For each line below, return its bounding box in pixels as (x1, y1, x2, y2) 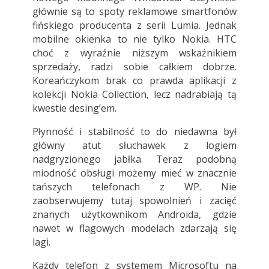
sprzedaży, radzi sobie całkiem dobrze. (32, 60, 237, 74)
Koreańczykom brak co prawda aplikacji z (32, 74, 237, 88)
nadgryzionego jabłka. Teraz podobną (32, 153, 237, 166)
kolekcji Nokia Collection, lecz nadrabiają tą (32, 88, 237, 101)
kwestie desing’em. (32, 101, 116, 115)
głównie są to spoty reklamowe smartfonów (32, 5, 237, 19)
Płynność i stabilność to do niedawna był (32, 125, 237, 139)
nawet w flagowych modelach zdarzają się (32, 222, 237, 235)
